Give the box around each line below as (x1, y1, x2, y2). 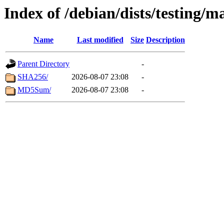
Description (146, 35, 185, 44)
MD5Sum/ (17, 85, 51, 94)
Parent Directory (17, 59, 69, 68)
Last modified (76, 35, 123, 44)
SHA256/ (17, 72, 48, 81)
